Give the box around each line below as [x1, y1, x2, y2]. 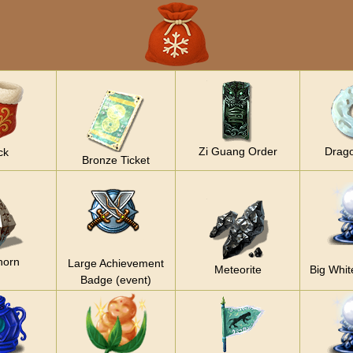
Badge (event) [80, 273, 151, 286]
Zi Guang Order [198, 144, 277, 158]
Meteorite [214, 262, 262, 276]
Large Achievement [68, 256, 164, 269]
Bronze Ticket [82, 153, 150, 166]
